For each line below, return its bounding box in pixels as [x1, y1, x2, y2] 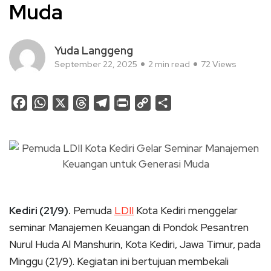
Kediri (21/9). [9, 204, 71, 217]
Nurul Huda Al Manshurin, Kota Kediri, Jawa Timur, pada [9, 238, 261, 251]
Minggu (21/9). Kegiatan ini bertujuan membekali [9, 255, 229, 268]
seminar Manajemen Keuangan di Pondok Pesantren [9, 221, 249, 234]
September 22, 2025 [54, 59, 137, 70]
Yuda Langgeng [54, 44, 133, 57]
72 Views [201, 59, 237, 70]
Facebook [27, 96, 71, 109]
